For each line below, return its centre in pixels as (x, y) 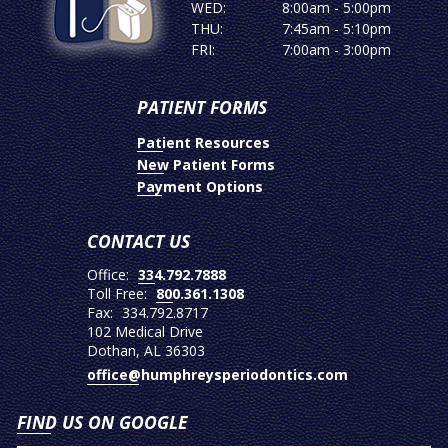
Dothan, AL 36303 (145, 350)
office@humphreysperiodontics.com (217, 374)
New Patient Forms (205, 164)
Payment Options (199, 186)
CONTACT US (138, 240)
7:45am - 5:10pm (337, 29)
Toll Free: (118, 293)
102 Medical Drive (144, 331)
